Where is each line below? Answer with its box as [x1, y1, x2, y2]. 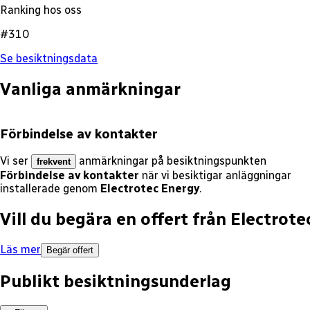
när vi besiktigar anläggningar [142, 169, 291, 183]
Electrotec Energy [100, 182, 199, 196]
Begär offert [46, 245, 93, 256]
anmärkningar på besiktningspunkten [79, 154, 266, 168]
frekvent [37, 156, 71, 167]
